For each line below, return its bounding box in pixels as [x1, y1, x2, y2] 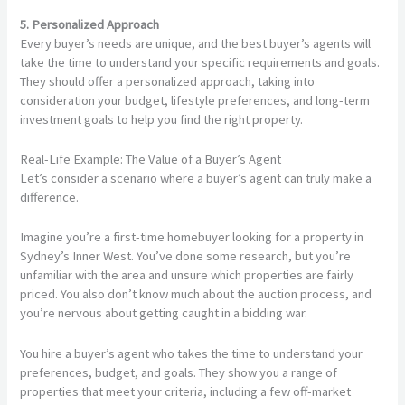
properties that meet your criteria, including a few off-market [20, 382, 352, 400]
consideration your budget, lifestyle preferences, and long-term [20, 91, 371, 108]
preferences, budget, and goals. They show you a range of [20, 363, 338, 381]
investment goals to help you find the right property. [20, 110, 304, 127]
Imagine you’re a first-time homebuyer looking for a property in [20, 229, 364, 246]
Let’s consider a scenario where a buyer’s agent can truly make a [20, 169, 372, 186]
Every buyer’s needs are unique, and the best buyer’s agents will [20, 34, 372, 52]
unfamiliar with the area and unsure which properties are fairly [20, 267, 354, 284]
